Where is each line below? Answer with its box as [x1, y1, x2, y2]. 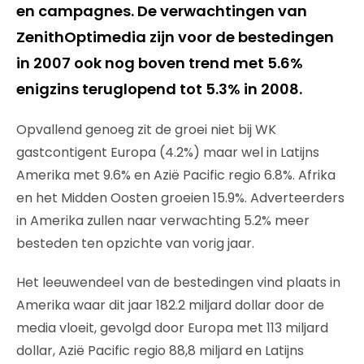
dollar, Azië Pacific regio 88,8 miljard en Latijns [16, 340, 304, 360]
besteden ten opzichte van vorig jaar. [16, 233, 254, 253]
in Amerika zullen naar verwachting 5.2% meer [16, 210, 310, 230]
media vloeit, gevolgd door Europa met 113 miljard [16, 318, 328, 337]
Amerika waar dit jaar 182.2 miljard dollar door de [16, 295, 324, 314]
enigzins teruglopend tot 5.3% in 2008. [16, 78, 302, 99]
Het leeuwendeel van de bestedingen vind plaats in [16, 272, 340, 292]
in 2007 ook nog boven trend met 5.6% [16, 52, 303, 73]
